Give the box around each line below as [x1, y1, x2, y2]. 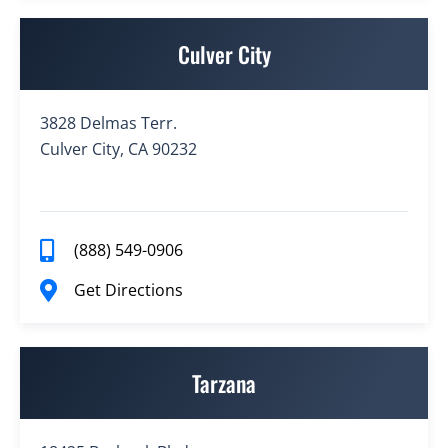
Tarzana [192, 367, 256, 400]
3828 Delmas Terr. [40, 111, 177, 134]
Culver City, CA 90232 [40, 137, 197, 160]
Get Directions [73, 279, 183, 302]
